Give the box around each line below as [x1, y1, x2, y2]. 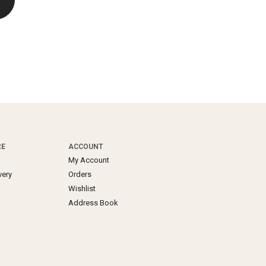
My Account [68, 155, 110, 164]
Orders [68, 169, 92, 179]
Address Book [68, 198, 119, 207]
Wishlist [68, 183, 96, 193]
